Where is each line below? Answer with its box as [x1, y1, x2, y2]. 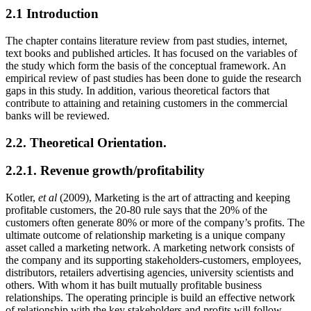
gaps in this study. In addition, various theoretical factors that [6, 85, 269, 96]
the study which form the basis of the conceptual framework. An [6, 60, 286, 72]
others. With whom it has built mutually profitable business [6, 279, 262, 292]
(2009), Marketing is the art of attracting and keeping [57, 192, 290, 204]
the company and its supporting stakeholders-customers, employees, [6, 254, 301, 267]
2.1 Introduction [6, 6, 99, 22]
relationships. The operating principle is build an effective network [6, 292, 295, 304]
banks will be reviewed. [6, 110, 110, 121]
